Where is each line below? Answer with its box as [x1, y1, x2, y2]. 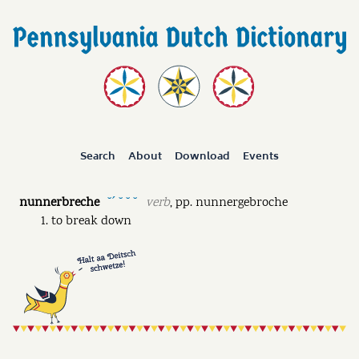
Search [80, 147, 116, 166]
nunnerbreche [19, 193, 99, 212]
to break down [51, 212, 131, 231]
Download [174, 147, 230, 166]
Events [242, 147, 279, 166]
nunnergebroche [195, 193, 288, 212]
